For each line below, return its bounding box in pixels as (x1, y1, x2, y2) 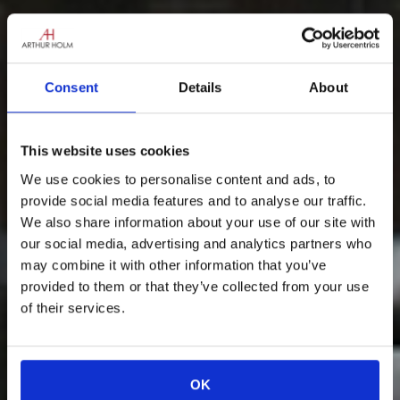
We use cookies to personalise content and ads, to (21, 171, 336, 187)
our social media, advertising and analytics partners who (21, 235, 371, 251)
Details (178, 79, 222, 96)
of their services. (21, 299, 125, 315)
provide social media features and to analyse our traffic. (21, 192, 367, 208)
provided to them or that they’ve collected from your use (21, 278, 369, 294)
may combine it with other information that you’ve (21, 256, 327, 272)
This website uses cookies (21, 143, 190, 159)
